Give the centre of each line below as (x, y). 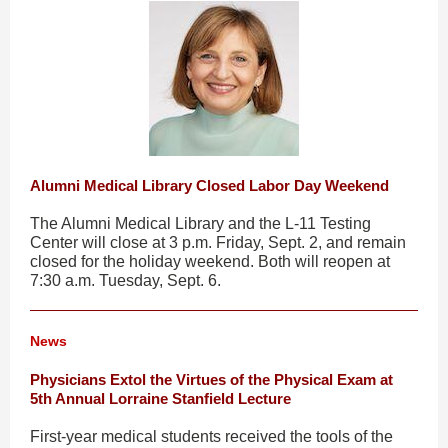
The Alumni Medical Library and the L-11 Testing (200, 223)
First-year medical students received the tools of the (211, 436)
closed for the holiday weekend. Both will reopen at (210, 261)
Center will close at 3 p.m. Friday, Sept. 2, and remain (218, 242)
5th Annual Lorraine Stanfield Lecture (160, 398)
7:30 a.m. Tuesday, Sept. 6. (125, 280)
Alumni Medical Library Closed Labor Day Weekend (209, 185)
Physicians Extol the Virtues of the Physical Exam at (211, 379)
